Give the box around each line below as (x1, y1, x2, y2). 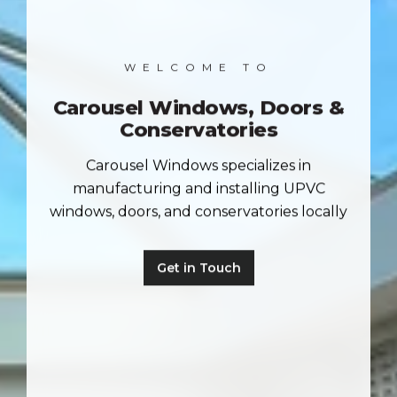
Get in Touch (156, 260, 241, 276)
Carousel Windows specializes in (86, 157, 311, 175)
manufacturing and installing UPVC (72, 180, 325, 198)
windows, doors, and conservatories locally (50, 203, 347, 221)
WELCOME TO (124, 60, 273, 74)
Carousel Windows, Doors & (52, 95, 345, 121)
